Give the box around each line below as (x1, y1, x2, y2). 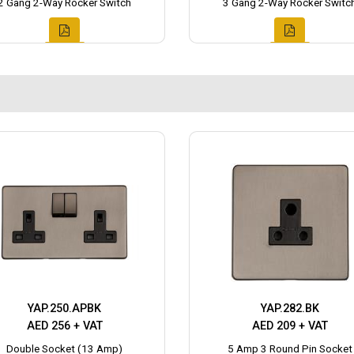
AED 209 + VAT (251, 319, 328, 333)
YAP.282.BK (260, 302, 319, 316)
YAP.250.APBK (28, 302, 101, 316)
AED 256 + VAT (26, 319, 103, 333)
